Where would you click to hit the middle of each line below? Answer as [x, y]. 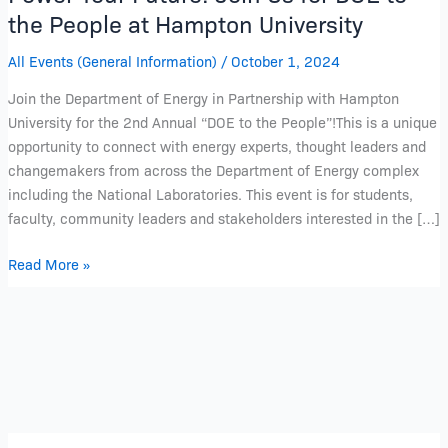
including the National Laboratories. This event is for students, [210, 193]
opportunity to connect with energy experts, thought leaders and [216, 145]
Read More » [48, 263]
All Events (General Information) [112, 61]
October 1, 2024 [285, 61]
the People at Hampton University [185, 23]
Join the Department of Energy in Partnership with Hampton [203, 97]
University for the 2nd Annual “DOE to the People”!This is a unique [222, 121]
